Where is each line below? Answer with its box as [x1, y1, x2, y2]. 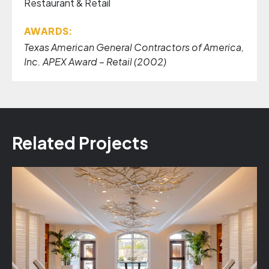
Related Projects [12, 132, 148, 153]
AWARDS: [24, 25, 73, 37]
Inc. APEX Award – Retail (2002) [24, 55, 166, 68]
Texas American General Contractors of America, [24, 41, 244, 53]
